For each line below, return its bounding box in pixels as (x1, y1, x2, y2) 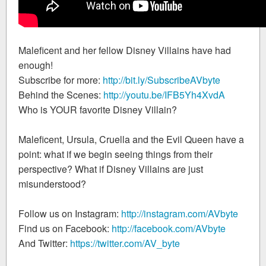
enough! (18, 58, 53, 72)
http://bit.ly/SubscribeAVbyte (103, 72, 220, 87)
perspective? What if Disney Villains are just (18, 161, 203, 176)
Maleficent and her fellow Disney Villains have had (18, 43, 231, 57)
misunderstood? (18, 176, 86, 191)
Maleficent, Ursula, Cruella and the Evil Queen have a (18, 132, 244, 146)
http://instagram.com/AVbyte (121, 206, 238, 220)
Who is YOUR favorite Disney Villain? (18, 102, 177, 116)
